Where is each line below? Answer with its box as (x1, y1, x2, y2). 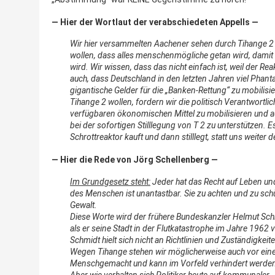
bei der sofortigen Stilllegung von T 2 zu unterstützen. (70, 120, 268, 131)
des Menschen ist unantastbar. (70, 188, 182, 198)
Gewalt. (70, 199, 97, 210)
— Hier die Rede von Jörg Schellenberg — (52, 155, 218, 165)
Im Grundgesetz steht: (70, 176, 150, 187)
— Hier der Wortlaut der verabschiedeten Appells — (52, 17, 258, 27)
